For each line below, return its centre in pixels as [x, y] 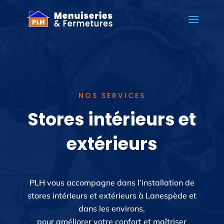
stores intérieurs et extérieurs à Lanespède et [112, 195]
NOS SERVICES [112, 95]
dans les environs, [112, 208]
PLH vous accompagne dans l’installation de [112, 182]
